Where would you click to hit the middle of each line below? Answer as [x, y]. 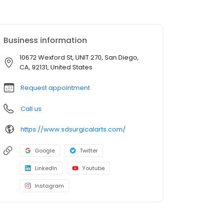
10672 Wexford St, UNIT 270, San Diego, [79, 58]
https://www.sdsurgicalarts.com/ [73, 129]
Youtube [93, 168]
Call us [31, 109]
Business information [45, 41]
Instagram [49, 186]
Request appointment [55, 88]
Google [45, 151]
